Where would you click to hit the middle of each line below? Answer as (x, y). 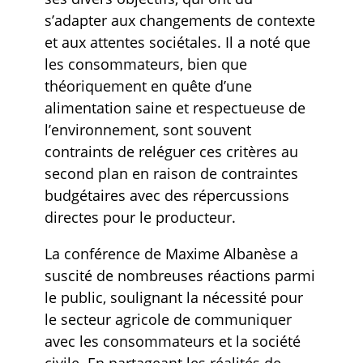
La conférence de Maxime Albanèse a (171, 253)
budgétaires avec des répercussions (167, 195)
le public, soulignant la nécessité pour (173, 297)
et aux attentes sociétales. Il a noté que (177, 42)
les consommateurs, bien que (145, 64)
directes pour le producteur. (140, 217)
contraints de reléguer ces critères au (171, 151)
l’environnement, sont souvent (147, 129)
